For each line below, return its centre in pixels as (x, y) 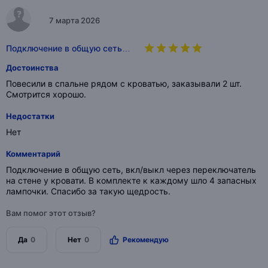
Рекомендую (146, 240)
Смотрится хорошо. (46, 95)
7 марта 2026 (74, 20)
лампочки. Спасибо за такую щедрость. (88, 191)
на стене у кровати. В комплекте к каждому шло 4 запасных (131, 181)
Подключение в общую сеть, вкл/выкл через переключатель (131, 170)
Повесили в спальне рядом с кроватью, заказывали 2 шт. (124, 84)
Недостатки (30, 116)
